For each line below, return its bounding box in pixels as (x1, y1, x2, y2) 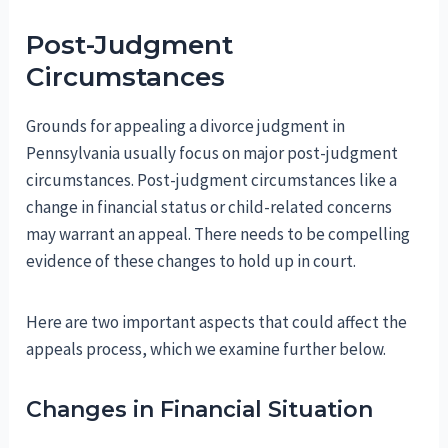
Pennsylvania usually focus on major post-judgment (26, 141, 399, 164)
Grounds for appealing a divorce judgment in (26, 114, 346, 137)
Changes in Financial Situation (26, 395, 374, 423)
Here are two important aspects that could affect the (26, 310, 408, 333)
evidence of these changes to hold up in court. (26, 249, 357, 272)
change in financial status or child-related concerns (26, 195, 393, 218)
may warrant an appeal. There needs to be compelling (26, 222, 411, 245)
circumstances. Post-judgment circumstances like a (26, 168, 398, 191)
